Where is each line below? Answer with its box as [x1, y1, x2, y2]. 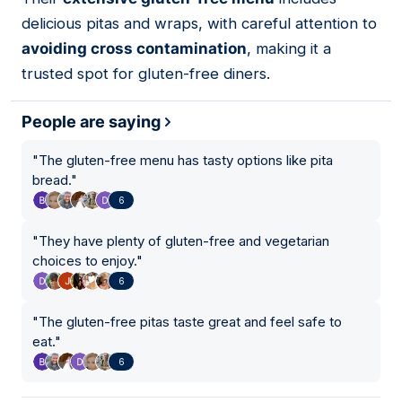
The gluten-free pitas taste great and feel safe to [39, 313, 342, 331]
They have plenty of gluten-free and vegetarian [39, 232, 329, 250]
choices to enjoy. [32, 252, 136, 270]
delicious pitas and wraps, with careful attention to [22, 14, 377, 33]
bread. [32, 171, 71, 189]
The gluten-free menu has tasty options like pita [39, 152, 333, 170]
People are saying [22, 112, 161, 132]
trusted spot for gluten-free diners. [22, 65, 270, 83]
